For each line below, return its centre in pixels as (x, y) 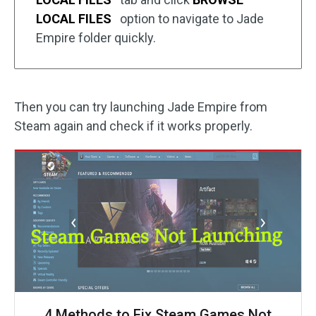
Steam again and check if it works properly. (133, 126)
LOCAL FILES (74, 19)
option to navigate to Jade (190, 19)
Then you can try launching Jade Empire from (141, 107)
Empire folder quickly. (96, 38)
